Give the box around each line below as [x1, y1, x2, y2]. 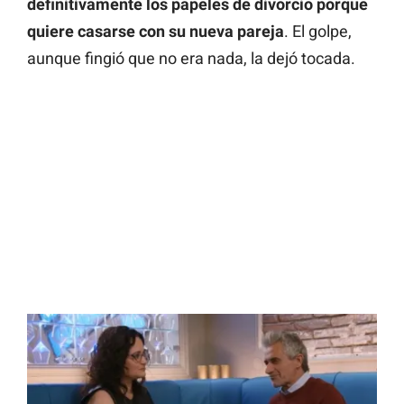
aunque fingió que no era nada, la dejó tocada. [27, 48, 355, 68]
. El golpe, [284, 21, 352, 41]
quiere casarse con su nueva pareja [27, 21, 284, 41]
